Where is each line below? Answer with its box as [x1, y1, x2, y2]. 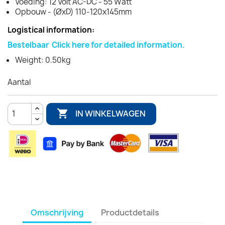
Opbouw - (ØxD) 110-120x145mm [15, 6, 132, 17]
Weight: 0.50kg [15, 54, 71, 65]
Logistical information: [8, 24, 94, 35]
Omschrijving [31, 206, 83, 218]
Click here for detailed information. [52, 39, 185, 50]
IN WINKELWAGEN [75, 108, 146, 120]
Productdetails [101, 206, 160, 218]
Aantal [8, 76, 31, 87]
